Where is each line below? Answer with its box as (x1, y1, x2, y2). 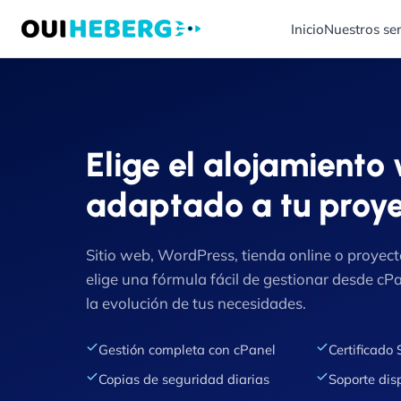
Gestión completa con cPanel (98, 341, 276, 358)
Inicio (290, 20, 324, 38)
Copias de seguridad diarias (98, 371, 269, 388)
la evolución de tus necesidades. (86, 294, 306, 312)
